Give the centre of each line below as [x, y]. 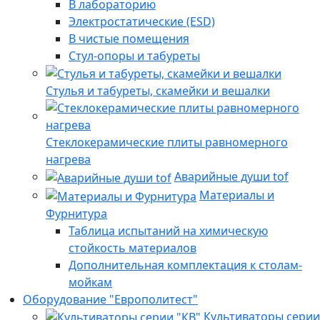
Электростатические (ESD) [142, 21]
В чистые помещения [129, 38]
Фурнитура [76, 213]
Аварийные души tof [231, 177]
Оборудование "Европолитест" [110, 299]
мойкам [90, 282]
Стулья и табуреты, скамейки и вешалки [158, 91]
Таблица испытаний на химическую [168, 230]
